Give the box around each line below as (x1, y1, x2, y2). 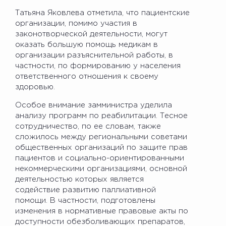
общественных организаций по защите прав (15, 144, 188, 151)
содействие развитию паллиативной (15, 186, 156, 193)
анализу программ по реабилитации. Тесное (15, 112, 188, 119)
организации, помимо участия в (15, 20, 137, 27)
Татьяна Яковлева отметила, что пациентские (15, 9, 190, 16)
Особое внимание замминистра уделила (15, 101, 172, 108)
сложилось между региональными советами (15, 133, 187, 140)
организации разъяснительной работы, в (15, 51, 173, 59)
